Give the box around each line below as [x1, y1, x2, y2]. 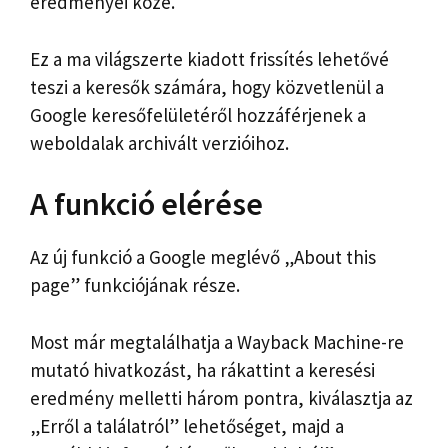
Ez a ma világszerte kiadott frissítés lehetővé [30, 46, 389, 71]
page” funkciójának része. [30, 273, 240, 298]
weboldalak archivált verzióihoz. [30, 130, 289, 155]
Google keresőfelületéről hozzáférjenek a [30, 102, 366, 127]
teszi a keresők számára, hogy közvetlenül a [30, 74, 384, 99]
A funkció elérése [30, 184, 263, 225]
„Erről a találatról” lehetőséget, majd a [30, 413, 344, 438]
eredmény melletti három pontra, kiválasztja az [30, 385, 413, 410]
